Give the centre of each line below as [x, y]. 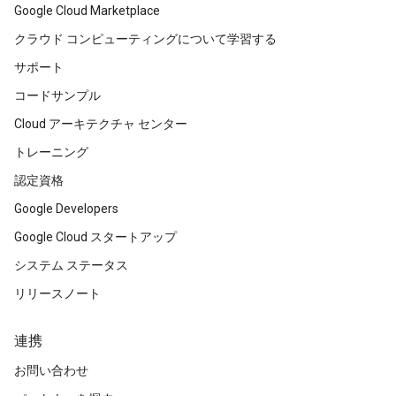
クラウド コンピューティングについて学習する [145, 39]
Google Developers [66, 209]
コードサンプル [57, 96]
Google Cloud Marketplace [87, 11]
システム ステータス [71, 266]
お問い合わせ [51, 371]
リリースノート [57, 294]
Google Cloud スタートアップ [95, 237]
